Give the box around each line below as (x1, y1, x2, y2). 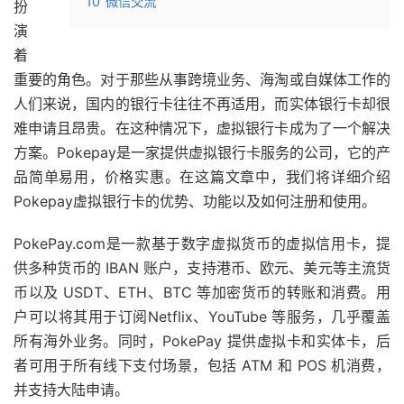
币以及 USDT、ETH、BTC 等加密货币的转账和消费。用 (14, 283, 390, 302)
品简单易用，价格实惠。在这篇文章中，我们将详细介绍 (14, 168, 390, 187)
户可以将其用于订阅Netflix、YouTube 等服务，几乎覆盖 (14, 308, 390, 326)
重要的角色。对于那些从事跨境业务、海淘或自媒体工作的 (14, 70, 390, 89)
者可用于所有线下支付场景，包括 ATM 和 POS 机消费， (14, 356, 390, 375)
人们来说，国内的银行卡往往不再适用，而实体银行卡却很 (14, 95, 390, 114)
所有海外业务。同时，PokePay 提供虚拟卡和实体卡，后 (14, 332, 390, 351)
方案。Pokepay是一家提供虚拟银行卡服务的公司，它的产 (14, 143, 390, 162)
